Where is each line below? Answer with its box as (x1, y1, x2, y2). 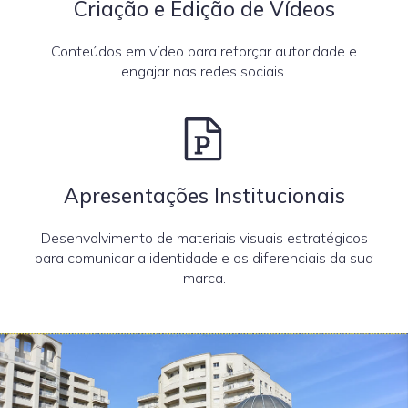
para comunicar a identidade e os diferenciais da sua (35, 249, 373, 267)
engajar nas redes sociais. (121, 62, 287, 80)
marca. (182, 269, 226, 287)
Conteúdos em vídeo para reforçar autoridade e (51, 42, 357, 60)
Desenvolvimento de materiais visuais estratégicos (40, 229, 368, 247)
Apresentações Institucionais (63, 182, 345, 209)
